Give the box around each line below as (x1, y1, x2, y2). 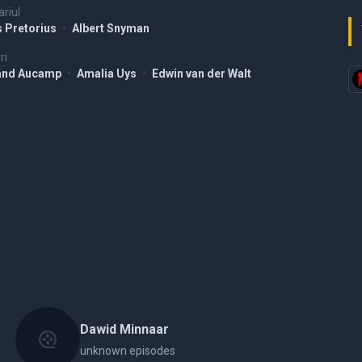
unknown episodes (79, 344, 175, 357)
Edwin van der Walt (152, 67, 251, 80)
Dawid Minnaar (79, 322, 169, 337)
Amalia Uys (77, 67, 139, 80)
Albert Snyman (72, 22, 149, 35)
